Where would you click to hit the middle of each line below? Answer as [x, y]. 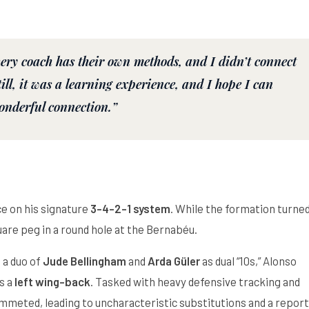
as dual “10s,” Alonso [248, 261]
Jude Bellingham [84, 261]
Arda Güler [174, 261]
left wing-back [52, 282]
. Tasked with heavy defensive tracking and [195, 282]
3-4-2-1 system [130, 209]
